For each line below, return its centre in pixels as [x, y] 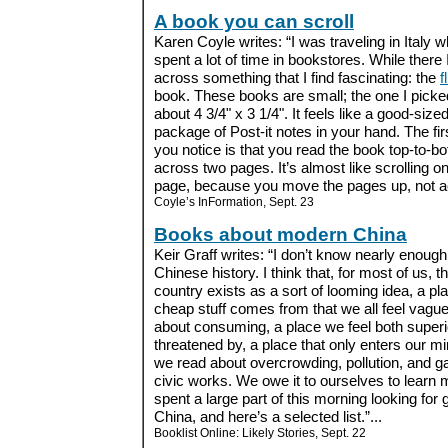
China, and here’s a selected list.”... [268, 416]
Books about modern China [280, 234]
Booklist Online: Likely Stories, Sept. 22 [260, 432]
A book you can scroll [254, 21]
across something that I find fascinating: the [297, 77]
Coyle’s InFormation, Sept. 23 [234, 201]
